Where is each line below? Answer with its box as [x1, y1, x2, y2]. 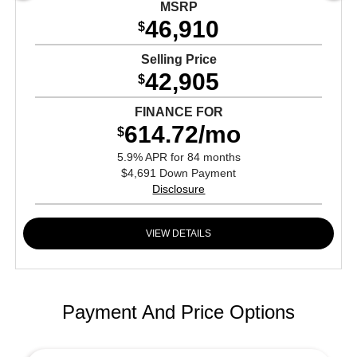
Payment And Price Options [62, 301, 295, 324]
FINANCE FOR [134, 105, 223, 120]
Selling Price [140, 53, 217, 67]
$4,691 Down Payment [121, 167, 237, 180]
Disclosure [152, 182, 206, 196]
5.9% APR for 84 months [116, 151, 241, 164]
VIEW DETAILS [146, 228, 212, 240]
